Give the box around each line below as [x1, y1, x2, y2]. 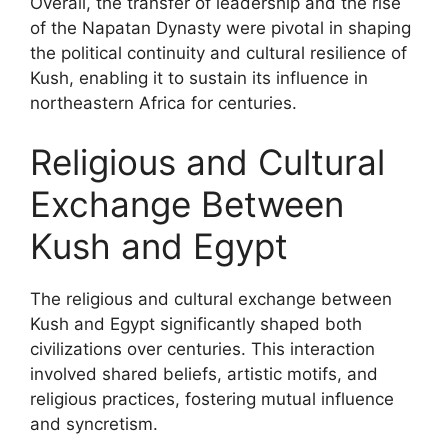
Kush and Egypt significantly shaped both [30, 314, 362, 334]
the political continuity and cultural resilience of [30, 42, 407, 63]
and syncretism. [30, 414, 158, 434]
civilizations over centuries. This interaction [30, 339, 375, 359]
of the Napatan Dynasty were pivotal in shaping [30, 17, 411, 38]
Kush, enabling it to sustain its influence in [30, 67, 368, 88]
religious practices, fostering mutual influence [30, 389, 394, 409]
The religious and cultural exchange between [30, 289, 392, 309]
